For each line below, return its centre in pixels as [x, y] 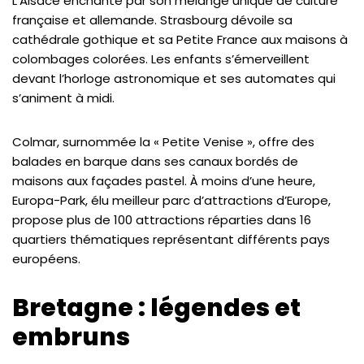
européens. [46, 259]
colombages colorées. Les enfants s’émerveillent [161, 59]
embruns [71, 337]
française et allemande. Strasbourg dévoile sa [152, 20]
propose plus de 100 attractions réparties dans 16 [162, 220]
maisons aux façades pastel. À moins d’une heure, [164, 181]
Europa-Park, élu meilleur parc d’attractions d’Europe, [171, 200]
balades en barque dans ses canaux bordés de [155, 161]
